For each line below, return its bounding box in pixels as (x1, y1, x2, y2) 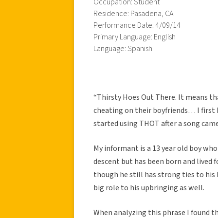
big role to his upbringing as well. (93, 182, 204, 193)
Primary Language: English (93, 31, 176, 42)
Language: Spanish (93, 43, 152, 54)
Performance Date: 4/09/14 (93, 19, 181, 31)
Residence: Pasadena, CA (93, 8, 173, 19)
